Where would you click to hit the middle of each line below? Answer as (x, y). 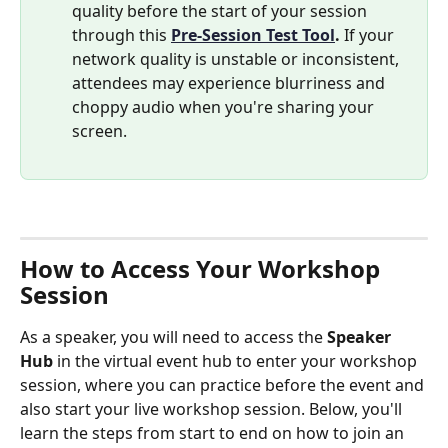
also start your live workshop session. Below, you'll (213, 408)
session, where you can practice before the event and (224, 384)
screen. (99, 131)
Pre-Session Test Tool (253, 35)
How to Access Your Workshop (203, 268)
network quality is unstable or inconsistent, (237, 59)
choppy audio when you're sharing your (225, 107)
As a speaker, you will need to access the (173, 336)
